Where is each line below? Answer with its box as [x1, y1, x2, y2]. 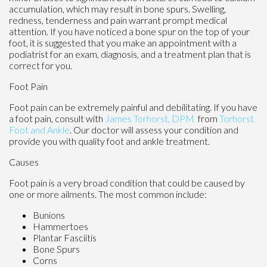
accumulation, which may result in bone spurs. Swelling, [9, 3, 226, 15]
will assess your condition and [119, 124, 238, 136]
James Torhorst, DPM [105, 113, 196, 125]
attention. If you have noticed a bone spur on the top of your [9, 26, 250, 38]
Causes [9, 156, 39, 168]
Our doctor [73, 124, 119, 136]
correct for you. [9, 60, 72, 72]
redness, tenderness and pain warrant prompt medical [9, 14, 227, 26]
